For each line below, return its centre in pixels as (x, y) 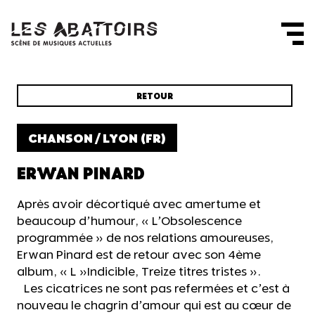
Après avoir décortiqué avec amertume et (139, 205)
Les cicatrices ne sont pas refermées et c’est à (153, 289)
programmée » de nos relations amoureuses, (145, 239)
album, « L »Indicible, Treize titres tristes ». (139, 272)
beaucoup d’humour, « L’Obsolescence (129, 222)
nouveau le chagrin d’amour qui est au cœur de (154, 306)
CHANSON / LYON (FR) (97, 139)
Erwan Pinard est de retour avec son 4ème (139, 256)
